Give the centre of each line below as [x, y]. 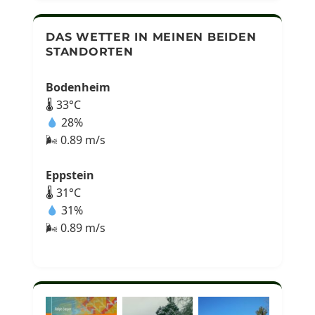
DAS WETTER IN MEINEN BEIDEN [151, 37]
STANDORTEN [90, 52]
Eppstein [70, 175]
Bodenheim [78, 88]
